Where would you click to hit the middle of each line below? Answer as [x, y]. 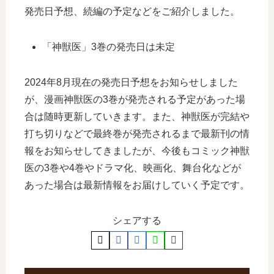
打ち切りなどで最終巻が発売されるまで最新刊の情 [137, 134]
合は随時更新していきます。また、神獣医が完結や [137, 117]
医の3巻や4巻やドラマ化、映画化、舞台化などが [133, 168]
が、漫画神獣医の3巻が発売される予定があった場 [135, 100]
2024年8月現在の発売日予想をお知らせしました [131, 83]
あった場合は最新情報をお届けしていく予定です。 [137, 185]
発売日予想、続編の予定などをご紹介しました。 [132, 12]
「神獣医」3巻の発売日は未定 [109, 47]
